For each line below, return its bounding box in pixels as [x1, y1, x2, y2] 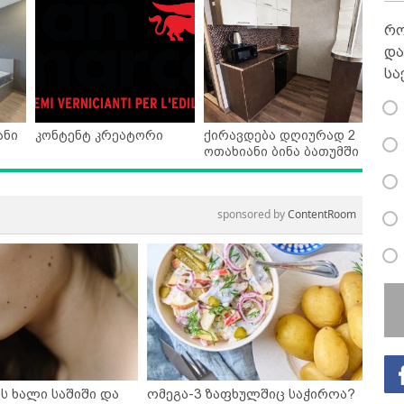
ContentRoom [288, 207, 356, 223]
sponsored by [217, 207, 288, 223]
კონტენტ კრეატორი [35, 128, 163, 143]
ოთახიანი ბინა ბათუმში [203, 144, 359, 160]
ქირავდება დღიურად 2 [203, 128, 355, 143]
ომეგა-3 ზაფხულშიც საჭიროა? [147, 386, 356, 402]
